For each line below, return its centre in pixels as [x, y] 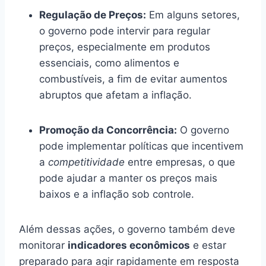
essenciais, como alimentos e [109, 63]
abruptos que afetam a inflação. [115, 95]
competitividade [86, 162]
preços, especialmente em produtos [125, 47]
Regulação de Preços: [93, 15]
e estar [208, 245]
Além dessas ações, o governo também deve [127, 229]
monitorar [43, 245]
